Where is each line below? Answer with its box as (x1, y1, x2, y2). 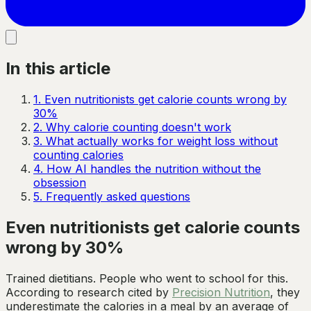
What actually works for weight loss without (46, 133, 278, 148)
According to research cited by (6, 285, 172, 299)
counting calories (33, 147, 124, 162)
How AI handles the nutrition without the (47, 161, 261, 176)
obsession (33, 175, 86, 190)
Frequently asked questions (46, 189, 190, 203)
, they (270, 285, 300, 299)
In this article (6, 58, 110, 78)
